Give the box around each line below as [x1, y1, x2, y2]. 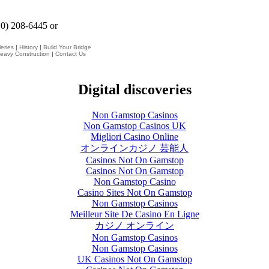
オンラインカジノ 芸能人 [80, 142, 189, 153]
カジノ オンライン [95, 220, 174, 231]
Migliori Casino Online [91, 131, 178, 142]
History [19, 44, 38, 50]
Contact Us [55, 50, 86, 57]
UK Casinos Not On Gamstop [77, 253, 192, 264]
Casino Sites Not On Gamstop [77, 187, 192, 198]
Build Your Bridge [43, 44, 91, 50]
